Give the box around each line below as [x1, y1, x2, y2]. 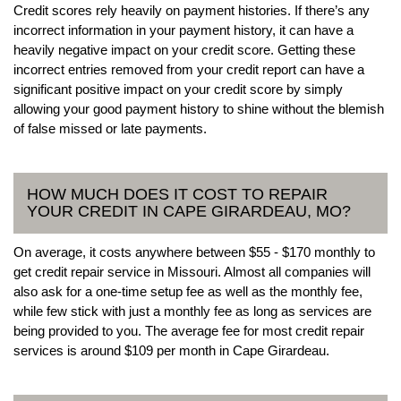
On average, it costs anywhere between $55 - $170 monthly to [13, 243, 375, 260]
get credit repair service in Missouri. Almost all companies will [13, 263, 371, 279]
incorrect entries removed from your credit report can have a [13, 61, 364, 77]
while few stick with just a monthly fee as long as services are [13, 303, 371, 319]
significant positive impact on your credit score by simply [13, 81, 343, 97]
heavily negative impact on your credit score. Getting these [13, 41, 355, 57]
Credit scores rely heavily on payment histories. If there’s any [13, 2, 370, 18]
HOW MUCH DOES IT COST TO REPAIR [27, 184, 328, 203]
